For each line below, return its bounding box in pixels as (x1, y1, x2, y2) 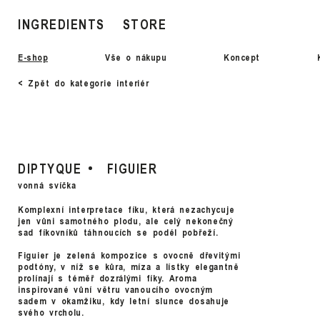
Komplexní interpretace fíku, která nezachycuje (18, 203, 235, 216)
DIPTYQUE (18, 159, 81, 177)
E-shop (18, 51, 48, 64)
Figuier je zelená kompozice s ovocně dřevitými (18, 249, 241, 261)
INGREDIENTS (18, 14, 105, 33)
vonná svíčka (18, 179, 76, 191)
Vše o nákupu (105, 51, 166, 64)
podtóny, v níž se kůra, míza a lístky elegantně (18, 260, 239, 273)
